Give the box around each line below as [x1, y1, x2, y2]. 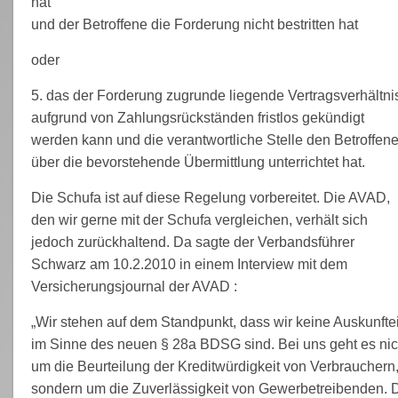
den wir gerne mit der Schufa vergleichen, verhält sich [30, 211, 368, 227]
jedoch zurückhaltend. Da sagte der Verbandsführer [30, 234, 354, 250]
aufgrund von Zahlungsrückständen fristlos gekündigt [30, 109, 364, 125]
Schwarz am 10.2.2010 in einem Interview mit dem [30, 256, 347, 272]
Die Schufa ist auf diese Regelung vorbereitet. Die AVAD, [30, 189, 390, 205]
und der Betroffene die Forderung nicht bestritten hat [30, 16, 358, 32]
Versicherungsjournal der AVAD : [30, 278, 237, 294]
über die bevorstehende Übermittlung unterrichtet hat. [30, 154, 365, 170]
